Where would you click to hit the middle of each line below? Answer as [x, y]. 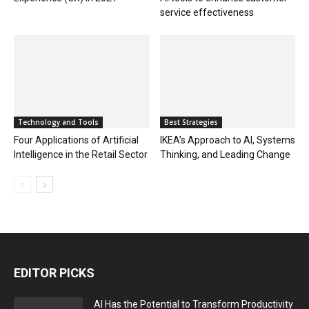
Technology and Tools [58, 122]
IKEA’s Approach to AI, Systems [227, 140]
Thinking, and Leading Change [225, 154]
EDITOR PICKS [54, 272]
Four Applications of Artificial [76, 140]
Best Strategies [191, 122]
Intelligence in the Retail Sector [81, 154]
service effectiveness [207, 12]
